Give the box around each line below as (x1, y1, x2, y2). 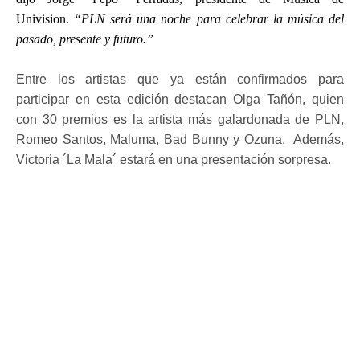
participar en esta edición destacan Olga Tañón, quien (16, 92, 344, 106)
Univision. (16, 11, 75, 26)
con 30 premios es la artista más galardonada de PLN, (16, 112, 344, 126)
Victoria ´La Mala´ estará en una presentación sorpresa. (16, 152, 331, 166)
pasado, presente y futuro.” (16, 31, 153, 46)
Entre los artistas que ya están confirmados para (16, 72, 344, 86)
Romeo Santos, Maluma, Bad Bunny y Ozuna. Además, (16, 132, 344, 146)
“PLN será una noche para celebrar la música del (74, 11, 345, 26)
